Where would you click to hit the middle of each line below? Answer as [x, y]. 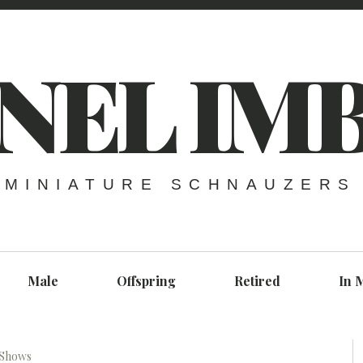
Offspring [146, 281]
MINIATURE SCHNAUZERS [180, 185]
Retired [257, 281]
